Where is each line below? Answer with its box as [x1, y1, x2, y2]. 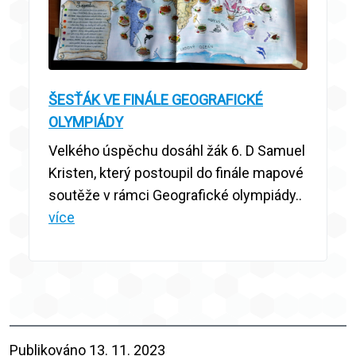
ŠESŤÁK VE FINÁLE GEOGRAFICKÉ [48, 91, 263, 109]
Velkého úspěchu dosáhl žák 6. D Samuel [48, 142, 305, 160]
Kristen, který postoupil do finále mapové [48, 164, 304, 182]
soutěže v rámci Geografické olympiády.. [48, 187, 302, 204]
